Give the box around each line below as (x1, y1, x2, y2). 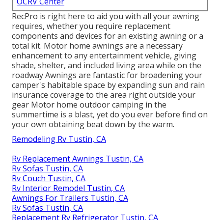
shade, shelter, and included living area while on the (12, 60, 201, 71)
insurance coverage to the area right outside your (12, 89, 195, 101)
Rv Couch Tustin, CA (12, 173, 85, 184)
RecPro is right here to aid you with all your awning (12, 11, 199, 22)
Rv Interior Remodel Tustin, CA (12, 183, 125, 194)
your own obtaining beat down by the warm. (12, 119, 174, 130)
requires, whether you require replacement (12, 21, 170, 32)
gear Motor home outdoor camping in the (12, 99, 166, 110)
